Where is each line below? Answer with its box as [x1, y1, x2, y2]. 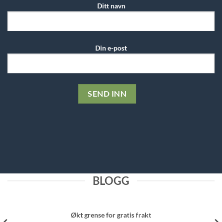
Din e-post [95, 43, 127, 52]
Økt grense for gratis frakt [71, 211, 151, 220]
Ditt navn [97, 1, 125, 10]
